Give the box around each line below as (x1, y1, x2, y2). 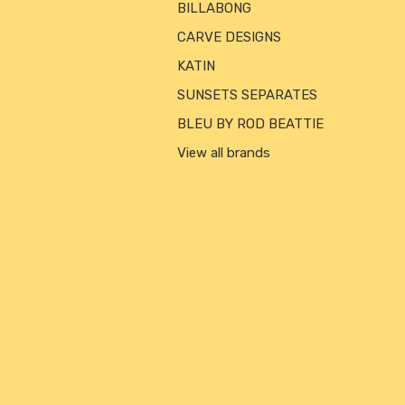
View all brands (177, 145, 271, 162)
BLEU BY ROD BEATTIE (177, 116, 325, 133)
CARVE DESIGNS (177, 29, 282, 46)
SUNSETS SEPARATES (177, 87, 318, 104)
